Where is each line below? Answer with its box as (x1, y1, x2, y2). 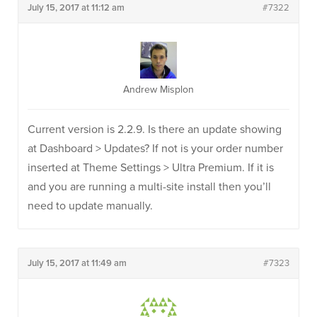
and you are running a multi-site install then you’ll (28, 180, 271, 194)
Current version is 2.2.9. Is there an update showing (28, 122, 282, 137)
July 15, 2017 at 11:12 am (28, 2, 125, 13)
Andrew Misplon (123, 83, 194, 96)
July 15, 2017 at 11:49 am (28, 258, 127, 269)
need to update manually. (28, 199, 153, 213)
